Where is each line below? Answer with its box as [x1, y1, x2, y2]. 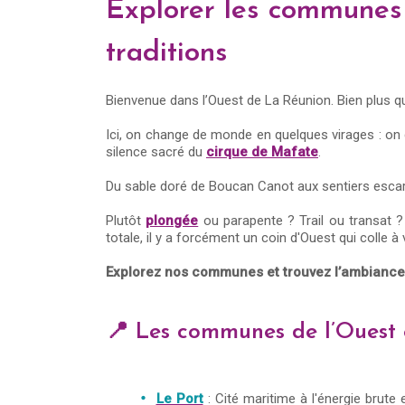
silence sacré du [106, 144, 206, 160]
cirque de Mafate [206, 144, 318, 160]
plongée [146, 212, 199, 229]
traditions [106, 39, 228, 68]
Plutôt [106, 212, 146, 229]
